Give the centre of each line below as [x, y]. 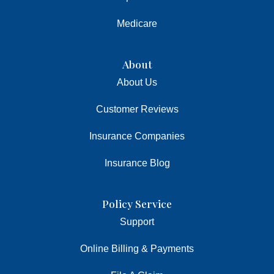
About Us [137, 82]
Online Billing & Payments [137, 248]
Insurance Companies [137, 136]
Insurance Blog [137, 163]
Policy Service [137, 203]
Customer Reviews [137, 109]
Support [137, 221]
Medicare [137, 23]
